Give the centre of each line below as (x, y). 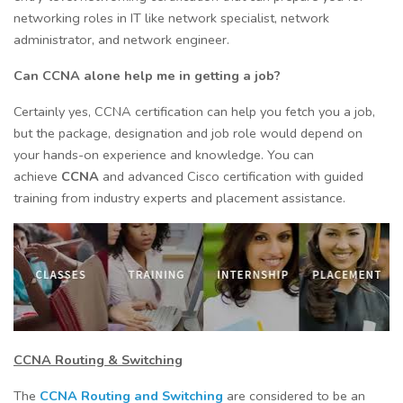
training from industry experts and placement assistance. (179, 198)
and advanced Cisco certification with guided (231, 177)
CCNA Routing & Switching (98, 359)
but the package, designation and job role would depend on (188, 134)
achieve (37, 177)
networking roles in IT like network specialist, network (171, 18)
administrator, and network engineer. (121, 40)
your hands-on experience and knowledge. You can (164, 155)
